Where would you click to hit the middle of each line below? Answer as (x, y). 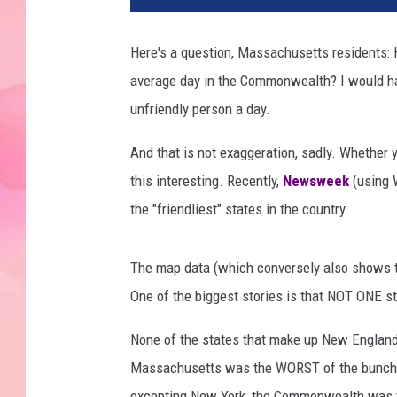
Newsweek (316, 181)
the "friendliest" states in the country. (240, 210)
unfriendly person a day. (200, 109)
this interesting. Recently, (206, 181)
